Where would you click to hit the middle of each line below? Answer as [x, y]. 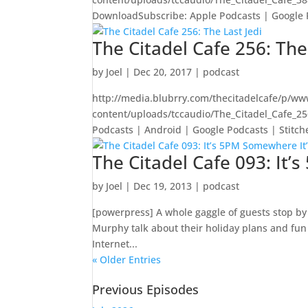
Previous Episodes [146, 289]
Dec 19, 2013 [163, 186]
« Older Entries [127, 260]
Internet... [115, 244]
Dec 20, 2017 [163, 72]
